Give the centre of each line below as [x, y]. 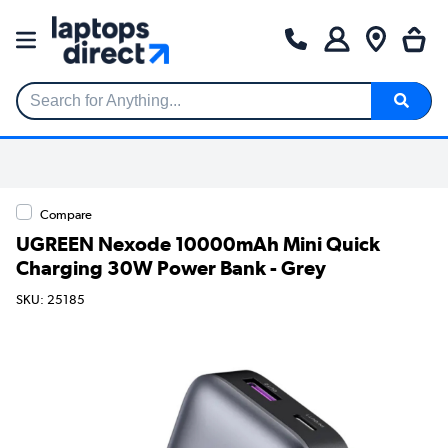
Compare [66, 214]
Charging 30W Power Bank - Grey [171, 267]
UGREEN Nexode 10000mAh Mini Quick [198, 243]
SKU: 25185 [50, 300]
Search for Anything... [92, 109]
